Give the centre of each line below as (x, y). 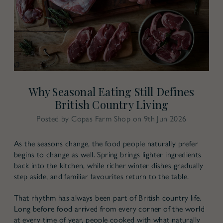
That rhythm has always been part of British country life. (108, 198)
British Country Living (111, 105)
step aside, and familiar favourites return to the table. (102, 176)
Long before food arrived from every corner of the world (109, 209)
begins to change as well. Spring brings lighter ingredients (108, 154)
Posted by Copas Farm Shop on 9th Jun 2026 (111, 118)
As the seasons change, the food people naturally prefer (106, 143)
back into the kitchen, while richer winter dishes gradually (109, 165)
